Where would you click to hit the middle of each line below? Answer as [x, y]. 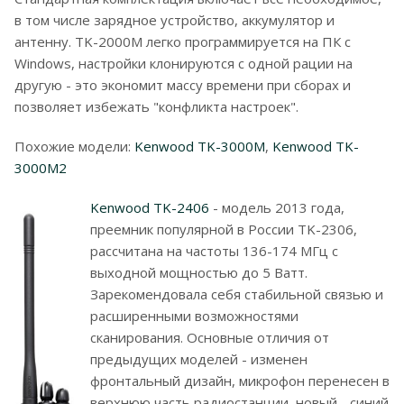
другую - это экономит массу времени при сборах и [183, 85]
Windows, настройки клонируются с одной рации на [184, 63]
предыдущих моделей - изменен [199, 359]
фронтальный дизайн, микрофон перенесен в [240, 381]
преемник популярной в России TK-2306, [224, 229]
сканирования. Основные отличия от [210, 337]
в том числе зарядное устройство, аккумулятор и [174, 20]
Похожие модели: [74, 146]
